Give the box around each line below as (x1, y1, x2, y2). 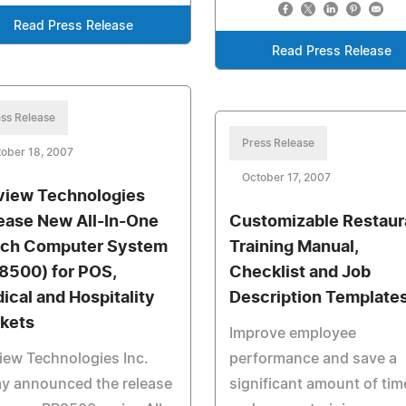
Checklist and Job (228, 265, 371, 281)
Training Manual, (228, 239, 358, 256)
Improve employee (228, 326, 356, 341)
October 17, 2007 (241, 172, 331, 183)
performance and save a (228, 352, 397, 366)
